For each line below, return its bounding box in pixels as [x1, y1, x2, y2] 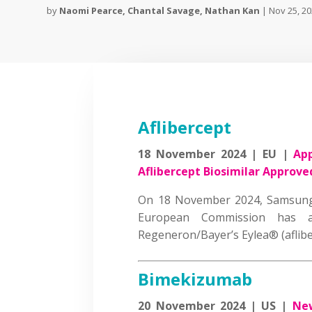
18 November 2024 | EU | [138, 146, 294, 162]
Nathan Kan [205, 4, 260, 17]
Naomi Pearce [59, 4, 123, 17]
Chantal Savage [127, 4, 201, 17]
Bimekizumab [138, 267, 253, 290]
